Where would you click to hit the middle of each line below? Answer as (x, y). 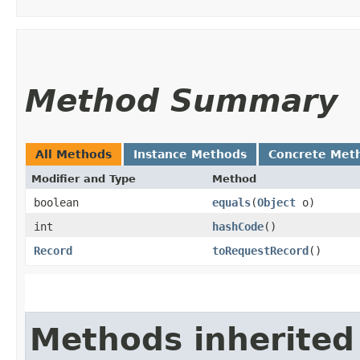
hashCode (238, 226)
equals (231, 202)
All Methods (74, 154)
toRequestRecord (260, 250)
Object (276, 202)
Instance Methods (190, 154)
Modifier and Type (84, 178)
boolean (56, 202)
